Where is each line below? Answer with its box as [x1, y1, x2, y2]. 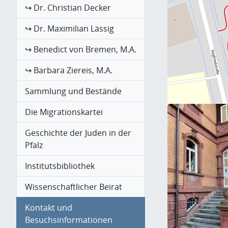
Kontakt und [25, 202, 72, 214]
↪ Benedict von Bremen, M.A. [25, 44, 136, 55]
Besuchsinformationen [25, 214, 112, 226]
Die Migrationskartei [25, 106, 103, 118]
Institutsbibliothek [25, 160, 95, 172]
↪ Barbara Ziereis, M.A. [25, 65, 112, 76]
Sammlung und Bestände [25, 85, 122, 97]
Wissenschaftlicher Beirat [25, 181, 122, 193]
